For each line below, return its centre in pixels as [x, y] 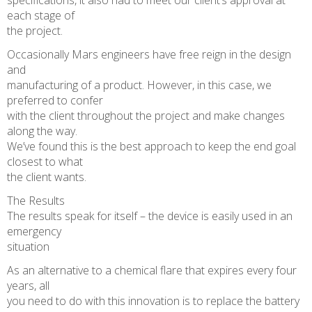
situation [28, 247]
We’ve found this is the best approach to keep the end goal [151, 147]
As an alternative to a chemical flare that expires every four [152, 271]
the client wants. [47, 177]
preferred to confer [55, 101]
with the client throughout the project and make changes [146, 116]
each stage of [41, 16]
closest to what [45, 162]
